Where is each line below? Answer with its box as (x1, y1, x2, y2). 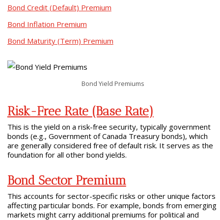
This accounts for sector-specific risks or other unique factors (7, 191, 216, 201)
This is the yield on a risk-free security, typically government (7, 121, 211, 132)
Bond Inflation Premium (7, 19, 87, 29)
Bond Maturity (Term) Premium (7, 36, 113, 46)
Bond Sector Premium (7, 172, 126, 188)
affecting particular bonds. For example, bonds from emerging (7, 200, 217, 210)
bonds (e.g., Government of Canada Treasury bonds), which (7, 131, 208, 141)
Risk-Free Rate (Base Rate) (7, 103, 154, 118)
